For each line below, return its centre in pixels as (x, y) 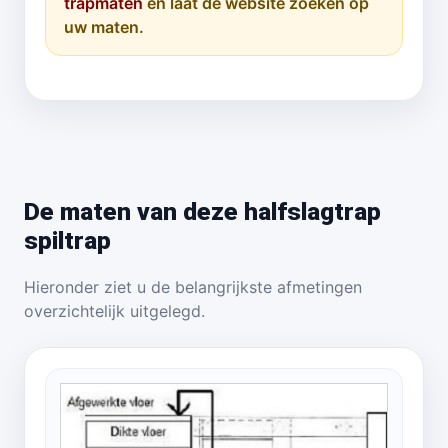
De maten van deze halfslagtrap (202, 211)
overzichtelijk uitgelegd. (114, 311)
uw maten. (104, 27)
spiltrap (67, 240)
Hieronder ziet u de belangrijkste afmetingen (193, 287)
